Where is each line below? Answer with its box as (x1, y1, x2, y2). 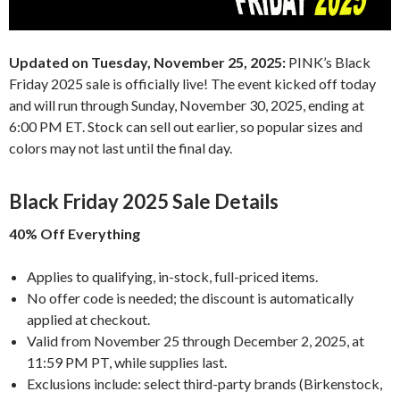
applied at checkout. (27, 310, 150, 328)
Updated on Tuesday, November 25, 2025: (9, 53, 286, 71)
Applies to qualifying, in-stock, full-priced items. (27, 267, 318, 285)
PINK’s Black (286, 53, 371, 71)
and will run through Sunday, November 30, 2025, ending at (9, 96, 364, 113)
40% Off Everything (9, 224, 140, 242)
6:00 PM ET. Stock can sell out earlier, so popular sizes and (9, 117, 362, 135)
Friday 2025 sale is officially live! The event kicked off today (9, 74, 376, 92)
